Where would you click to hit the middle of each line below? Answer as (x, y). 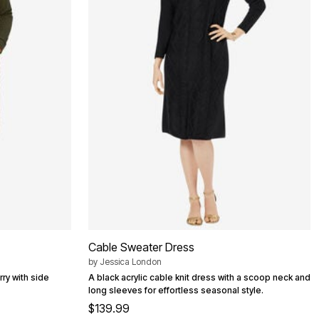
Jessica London (131, 262)
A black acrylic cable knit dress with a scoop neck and (199, 278)
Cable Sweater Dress (141, 247)
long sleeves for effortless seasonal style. (176, 291)
